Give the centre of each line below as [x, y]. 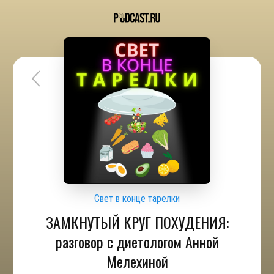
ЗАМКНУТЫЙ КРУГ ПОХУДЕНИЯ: [137, 222]
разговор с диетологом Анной [137, 242]
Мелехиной [137, 261]
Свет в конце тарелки [137, 198]
